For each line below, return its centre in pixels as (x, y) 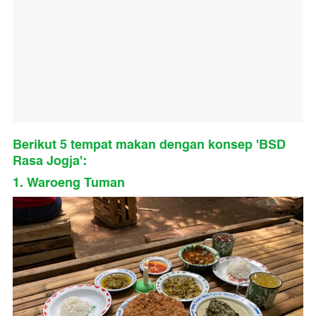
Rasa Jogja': (50, 161)
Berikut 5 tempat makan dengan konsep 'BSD (149, 145)
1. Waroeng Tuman (69, 183)
